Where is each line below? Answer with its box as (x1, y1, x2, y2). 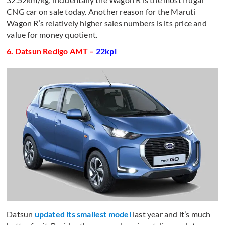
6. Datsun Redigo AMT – (7, 46, 96, 56)
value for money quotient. (7, 29, 98, 39)
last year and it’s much (131, 209, 211, 219)
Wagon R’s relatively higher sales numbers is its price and (7, 18, 207, 28)
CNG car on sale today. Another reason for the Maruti (7, 6, 196, 16)
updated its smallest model (34, 209, 131, 219)
